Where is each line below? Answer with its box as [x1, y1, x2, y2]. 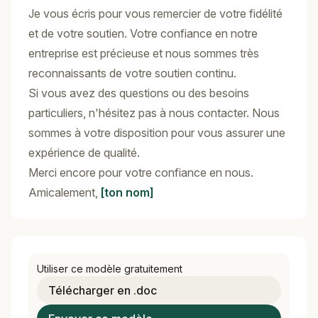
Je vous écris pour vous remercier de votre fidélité [28, 6, 283, 21]
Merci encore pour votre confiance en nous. [28, 165, 253, 180]
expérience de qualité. [28, 146, 140, 160]
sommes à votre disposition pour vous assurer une [28, 126, 285, 140]
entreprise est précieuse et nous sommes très [28, 46, 259, 60]
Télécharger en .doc [48, 283, 157, 297]
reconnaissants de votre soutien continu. [28, 66, 236, 80]
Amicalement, [28, 185, 101, 199]
